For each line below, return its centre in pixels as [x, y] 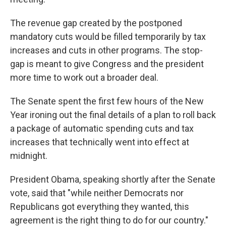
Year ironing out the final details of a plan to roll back [113, 115]
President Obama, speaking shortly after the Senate [113, 180]
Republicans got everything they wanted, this [100, 207]
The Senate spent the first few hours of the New [107, 101]
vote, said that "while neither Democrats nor [97, 193]
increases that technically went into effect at [100, 142]
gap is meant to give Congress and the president [107, 64]
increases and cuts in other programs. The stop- [106, 50]
